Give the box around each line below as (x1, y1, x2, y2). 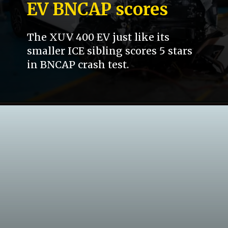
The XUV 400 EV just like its (27, 31, 170, 44)
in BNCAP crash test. (27, 59, 129, 71)
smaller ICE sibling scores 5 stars (27, 45, 193, 58)
